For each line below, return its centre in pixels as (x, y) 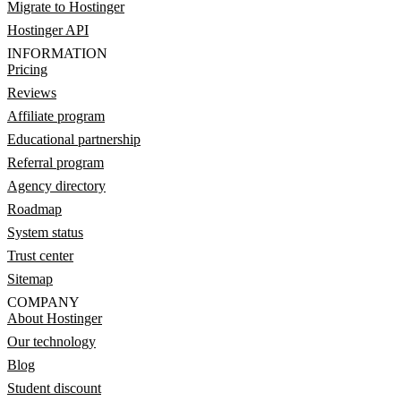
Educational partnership (74, 139)
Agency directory (56, 186)
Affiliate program (56, 116)
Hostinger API (48, 30)
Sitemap (30, 279)
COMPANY (43, 302)
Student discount (54, 388)
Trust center (40, 256)
